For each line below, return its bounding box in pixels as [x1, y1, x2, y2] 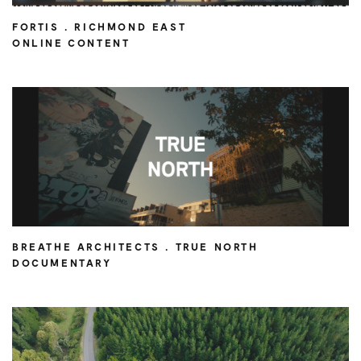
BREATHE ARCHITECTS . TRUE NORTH [12, 240, 259, 253]
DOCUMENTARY [12, 256, 112, 269]
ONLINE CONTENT [12, 36, 131, 49]
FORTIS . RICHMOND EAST [12, 20, 187, 33]
